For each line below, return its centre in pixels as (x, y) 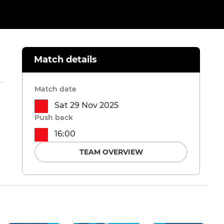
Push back (54, 118)
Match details (65, 60)
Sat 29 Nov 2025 (86, 105)
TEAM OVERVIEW (111, 152)
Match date (55, 89)
